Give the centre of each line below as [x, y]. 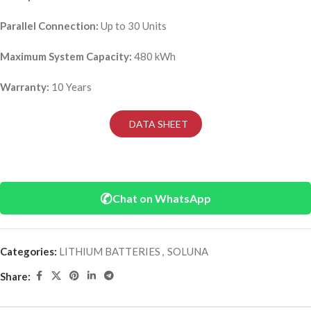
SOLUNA [188, 251]
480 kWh [154, 56]
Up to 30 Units [133, 26]
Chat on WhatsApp [162, 198]
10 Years [70, 87]
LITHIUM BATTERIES [110, 251]
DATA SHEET [157, 124]
